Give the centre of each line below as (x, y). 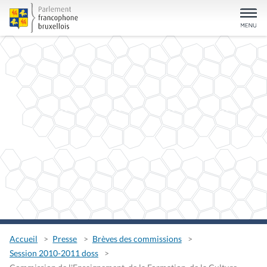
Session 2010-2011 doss (54, 253)
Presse (65, 239)
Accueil (24, 239)
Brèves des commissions (137, 239)
